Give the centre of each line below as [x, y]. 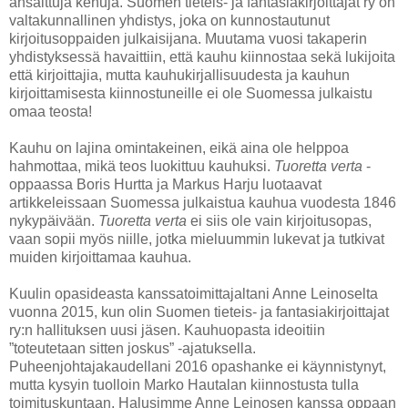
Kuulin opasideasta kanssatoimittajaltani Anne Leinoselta [194, 294]
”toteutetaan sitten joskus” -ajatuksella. [133, 349]
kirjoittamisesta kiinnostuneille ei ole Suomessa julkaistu [191, 94]
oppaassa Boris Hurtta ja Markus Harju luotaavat [165, 185]
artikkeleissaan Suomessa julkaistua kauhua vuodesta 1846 [203, 203]
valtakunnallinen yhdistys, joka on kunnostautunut [169, 21]
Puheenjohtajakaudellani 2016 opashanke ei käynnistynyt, [198, 367]
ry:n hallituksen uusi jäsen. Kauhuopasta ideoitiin [167, 331]
